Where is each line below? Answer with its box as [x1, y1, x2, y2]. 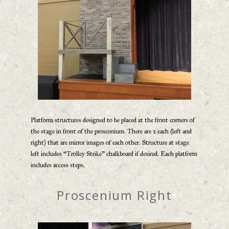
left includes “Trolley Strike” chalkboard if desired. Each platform [31, 149, 197, 158]
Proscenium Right [57, 186, 172, 203]
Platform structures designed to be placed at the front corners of [31, 116, 195, 124]
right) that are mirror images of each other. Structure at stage [31, 138, 189, 147]
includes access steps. [31, 161, 85, 169]
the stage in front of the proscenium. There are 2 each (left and [31, 127, 192, 135]
